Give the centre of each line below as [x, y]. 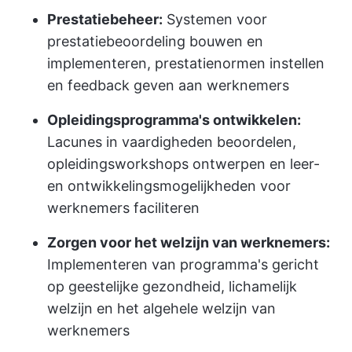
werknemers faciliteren [123, 208]
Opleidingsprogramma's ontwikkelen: [174, 120]
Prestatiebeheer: [105, 19]
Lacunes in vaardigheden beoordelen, [172, 142]
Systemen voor [215, 19]
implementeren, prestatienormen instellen [186, 63]
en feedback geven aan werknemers [168, 85]
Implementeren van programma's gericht [183, 264]
